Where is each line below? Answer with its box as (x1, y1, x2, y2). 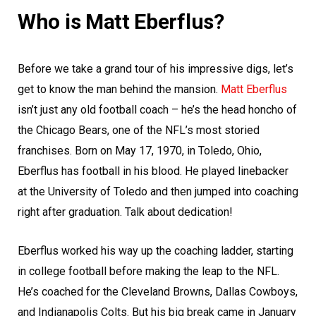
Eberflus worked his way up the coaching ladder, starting (18, 244, 293, 258)
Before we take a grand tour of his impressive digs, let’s (18, 62, 293, 76)
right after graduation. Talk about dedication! (18, 205, 233, 219)
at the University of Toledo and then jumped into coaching (18, 185, 298, 199)
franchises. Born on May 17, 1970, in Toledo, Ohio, (18, 144, 262, 158)
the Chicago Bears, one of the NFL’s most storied (18, 123, 260, 138)
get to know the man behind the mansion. (18, 83, 221, 97)
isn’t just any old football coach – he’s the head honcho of (18, 103, 297, 117)
